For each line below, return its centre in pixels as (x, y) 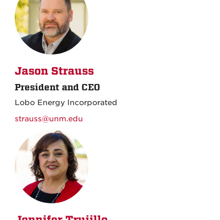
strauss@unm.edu (49, 119)
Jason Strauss (54, 71)
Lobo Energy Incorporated (66, 102)
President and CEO (57, 87)
